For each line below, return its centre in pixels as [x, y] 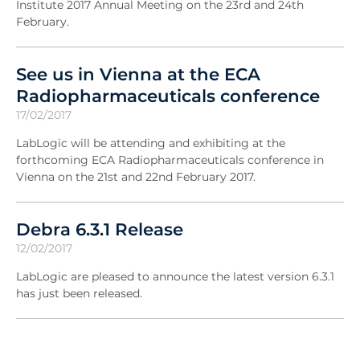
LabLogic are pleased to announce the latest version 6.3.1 [175, 277]
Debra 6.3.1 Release [100, 229]
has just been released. [79, 294]
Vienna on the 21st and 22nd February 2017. [136, 177]
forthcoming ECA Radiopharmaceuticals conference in [170, 160]
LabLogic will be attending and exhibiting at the [151, 143]
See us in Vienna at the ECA [138, 74]
